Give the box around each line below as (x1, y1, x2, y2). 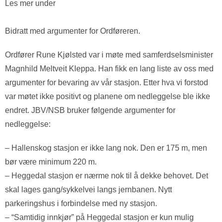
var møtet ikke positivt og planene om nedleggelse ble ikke (5, 92, 210, 101)
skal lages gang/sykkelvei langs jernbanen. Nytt (5, 185, 172, 194)
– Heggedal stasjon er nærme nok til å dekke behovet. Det (5, 171, 208, 180)
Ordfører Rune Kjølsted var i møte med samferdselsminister (5, 51, 213, 59)
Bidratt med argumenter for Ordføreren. (5, 27, 140, 35)
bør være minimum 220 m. (5, 158, 97, 166)
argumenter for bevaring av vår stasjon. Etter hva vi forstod (5, 78, 208, 87)
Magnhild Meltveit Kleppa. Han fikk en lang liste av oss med (5, 64, 214, 73)
